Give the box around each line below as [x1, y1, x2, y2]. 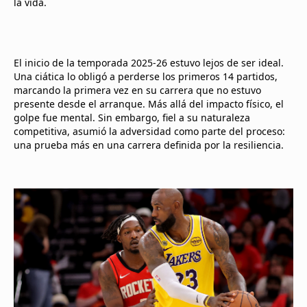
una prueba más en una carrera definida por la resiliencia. [14, 138, 284, 151]
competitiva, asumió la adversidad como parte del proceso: [14, 125, 285, 138]
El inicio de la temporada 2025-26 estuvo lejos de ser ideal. [14, 56, 284, 69]
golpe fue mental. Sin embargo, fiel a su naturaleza [14, 111, 250, 124]
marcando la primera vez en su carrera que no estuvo [14, 84, 261, 97]
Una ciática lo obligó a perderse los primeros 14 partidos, [14, 70, 278, 83]
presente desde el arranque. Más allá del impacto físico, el [14, 97, 284, 110]
